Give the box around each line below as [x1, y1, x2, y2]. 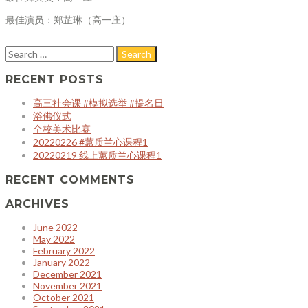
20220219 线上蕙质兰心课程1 [33, 149, 162, 162]
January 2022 [33, 256, 90, 269]
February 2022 [33, 245, 95, 257]
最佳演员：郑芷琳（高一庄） [5, 14, 131, 26]
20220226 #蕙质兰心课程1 [33, 136, 148, 148]
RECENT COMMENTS [5, 173, 135, 187]
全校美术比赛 [33, 123, 91, 135]
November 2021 [33, 280, 102, 292]
